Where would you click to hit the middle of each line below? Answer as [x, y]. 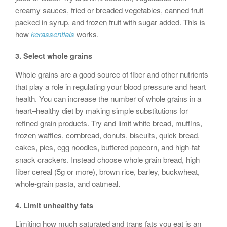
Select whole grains [58, 55]
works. [87, 34]
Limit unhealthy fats [58, 205]
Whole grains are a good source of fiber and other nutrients [112, 74]
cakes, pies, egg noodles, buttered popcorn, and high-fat [107, 147]
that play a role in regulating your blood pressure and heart [110, 86]
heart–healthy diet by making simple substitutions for [102, 110]
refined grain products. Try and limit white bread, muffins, [109, 123]
